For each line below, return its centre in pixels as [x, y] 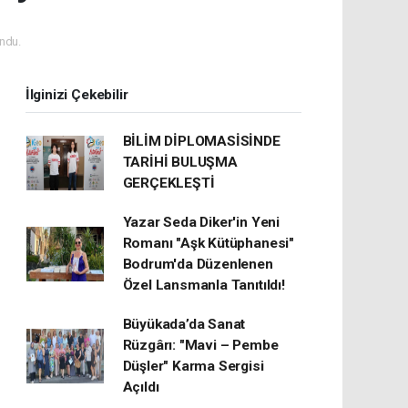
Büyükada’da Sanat [184, 324]
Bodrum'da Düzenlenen [198, 264]
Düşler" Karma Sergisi [193, 366]
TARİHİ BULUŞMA [180, 162]
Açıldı [141, 387]
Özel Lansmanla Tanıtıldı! [204, 285]
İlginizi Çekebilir [76, 95]
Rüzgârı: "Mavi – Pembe [200, 345]
